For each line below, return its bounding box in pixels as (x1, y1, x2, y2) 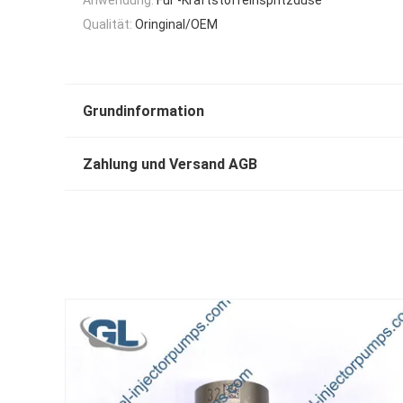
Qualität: (83, 16, 132, 31)
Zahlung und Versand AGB (83, 156, 257, 174)
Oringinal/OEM (135, 16, 218, 31)
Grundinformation (83, 103, 204, 121)
